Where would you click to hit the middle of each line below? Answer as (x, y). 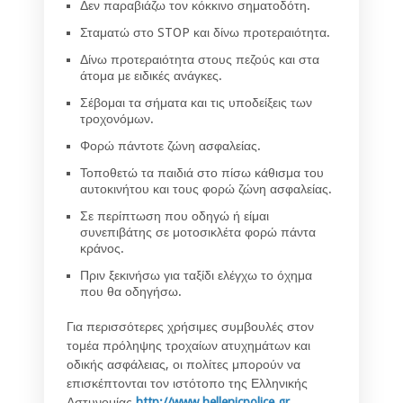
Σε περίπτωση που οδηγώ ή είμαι (175, 216)
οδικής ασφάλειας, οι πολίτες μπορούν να (184, 365)
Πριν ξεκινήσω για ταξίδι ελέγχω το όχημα (196, 276)
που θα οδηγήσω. (131, 292)
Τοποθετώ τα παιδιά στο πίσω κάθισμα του (202, 173)
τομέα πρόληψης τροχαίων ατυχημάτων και (188, 346)
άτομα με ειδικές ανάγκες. (151, 76)
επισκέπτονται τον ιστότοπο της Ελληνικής (187, 384)
